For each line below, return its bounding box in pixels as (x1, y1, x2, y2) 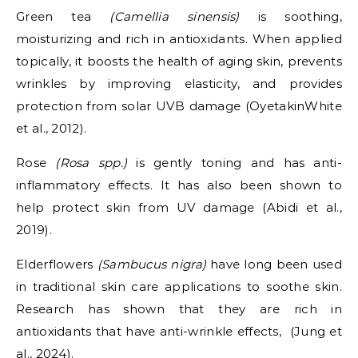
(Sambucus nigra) (97, 257, 207, 272)
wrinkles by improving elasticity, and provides (16, 76, 342, 91)
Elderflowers (16, 257, 97, 272)
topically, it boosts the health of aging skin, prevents (16, 54, 342, 69)
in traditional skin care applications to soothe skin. (16, 279, 342, 294)
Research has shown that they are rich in (16, 301, 342, 316)
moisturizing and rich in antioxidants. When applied (16, 31, 342, 46)
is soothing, (239, 9, 343, 24)
